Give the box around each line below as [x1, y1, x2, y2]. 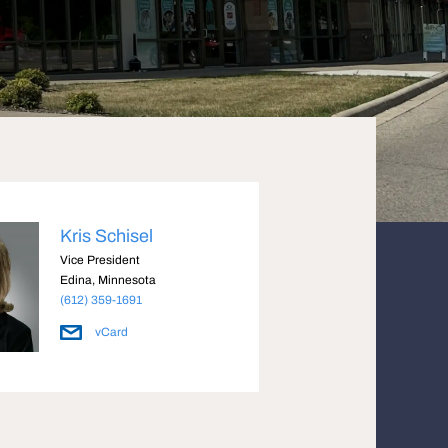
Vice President [59, 253, 140, 267]
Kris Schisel [59, 226, 153, 246]
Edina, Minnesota [59, 273, 156, 287]
